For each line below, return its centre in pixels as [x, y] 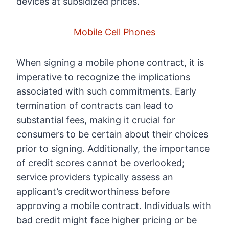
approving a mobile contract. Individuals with [114, 206]
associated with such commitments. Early [106, 91]
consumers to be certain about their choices [112, 134]
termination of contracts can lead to [95, 106]
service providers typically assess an [95, 177]
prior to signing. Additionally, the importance [113, 149]
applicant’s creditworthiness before [93, 192]
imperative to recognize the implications [103, 77]
